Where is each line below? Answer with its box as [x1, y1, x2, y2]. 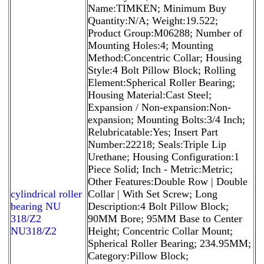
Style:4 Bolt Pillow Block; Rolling [88, 64, 236, 76]
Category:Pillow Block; [88, 249, 189, 262]
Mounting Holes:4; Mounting [88, 39, 213, 51]
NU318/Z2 [11, 225, 57, 237]
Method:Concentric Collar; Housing [88, 51, 242, 64]
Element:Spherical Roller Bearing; [88, 76, 235, 88]
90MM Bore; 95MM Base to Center [88, 212, 242, 225]
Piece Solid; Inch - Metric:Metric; [88, 163, 233, 175]
